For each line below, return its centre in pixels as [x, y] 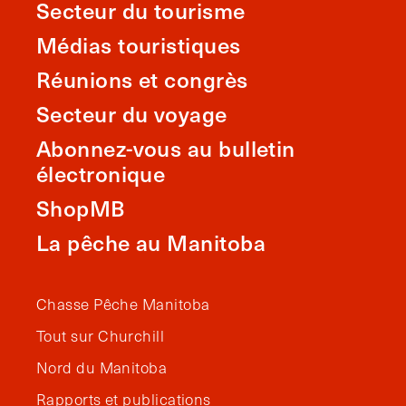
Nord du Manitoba [102, 367]
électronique [101, 173]
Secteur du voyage [132, 113]
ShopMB [81, 207]
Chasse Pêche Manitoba [123, 304]
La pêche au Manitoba [151, 242]
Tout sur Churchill [101, 335]
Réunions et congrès [142, 78]
